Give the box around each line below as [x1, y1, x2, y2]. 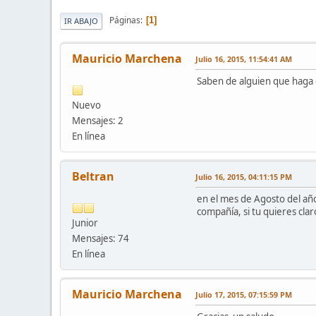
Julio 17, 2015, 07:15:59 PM [195, 288, 292, 300]
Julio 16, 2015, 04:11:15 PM [195, 171, 292, 182]
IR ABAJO [64, 15, 98, 26]
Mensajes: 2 [72, 114, 123, 127]
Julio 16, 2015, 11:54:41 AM [195, 53, 292, 64]
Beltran [72, 168, 114, 184]
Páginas [109, 14, 140, 27]
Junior [72, 216, 98, 229]
